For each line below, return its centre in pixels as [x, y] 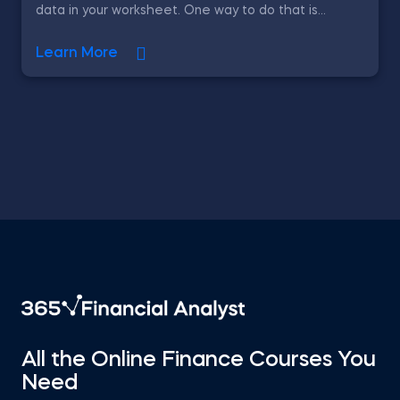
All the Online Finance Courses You [199, 361]
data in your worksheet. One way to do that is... [181, 11]
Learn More [77, 54]
